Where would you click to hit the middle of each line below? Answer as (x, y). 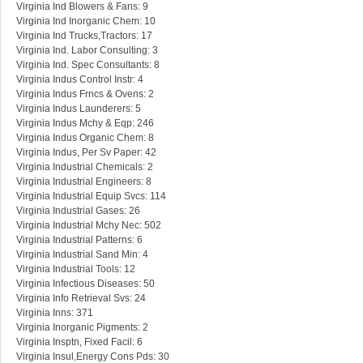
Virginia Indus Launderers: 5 (79, 109)
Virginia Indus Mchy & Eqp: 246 (85, 124)
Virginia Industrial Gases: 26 (78, 211)
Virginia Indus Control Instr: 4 (80, 80)
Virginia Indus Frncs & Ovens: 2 (85, 94)
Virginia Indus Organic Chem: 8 (85, 138)
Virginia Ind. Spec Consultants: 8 (88, 65)
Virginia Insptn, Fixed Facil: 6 (79, 342)
